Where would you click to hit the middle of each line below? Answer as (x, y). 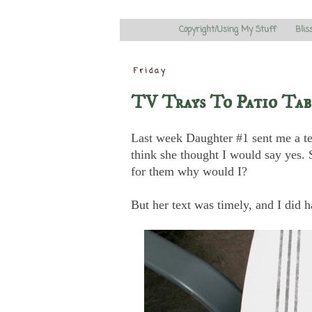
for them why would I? (189, 171)
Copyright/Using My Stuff (227, 30)
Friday (151, 71)
